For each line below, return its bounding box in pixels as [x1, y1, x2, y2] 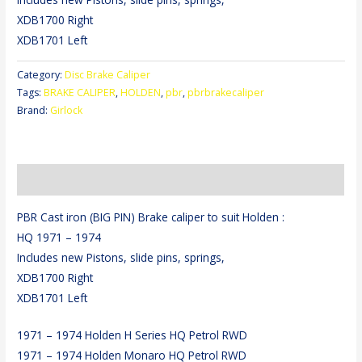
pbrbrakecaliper [187, 86, 265, 100]
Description [17, 172, 75, 188]
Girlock [50, 103, 83, 118]
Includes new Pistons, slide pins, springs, [17, 249, 225, 265]
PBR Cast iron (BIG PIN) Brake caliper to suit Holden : [17, 208, 285, 225]
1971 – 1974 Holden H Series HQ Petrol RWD [17, 327, 248, 343]
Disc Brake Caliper [65, 68, 151, 82]
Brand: [17, 103, 51, 118]
